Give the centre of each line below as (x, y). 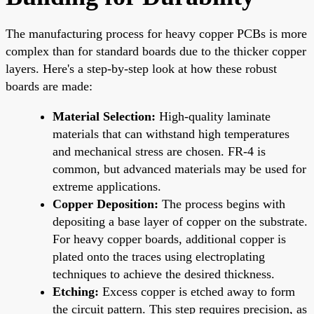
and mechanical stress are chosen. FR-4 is (159, 151)
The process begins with (222, 204)
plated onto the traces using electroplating (159, 256)
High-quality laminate (213, 116)
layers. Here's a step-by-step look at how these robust (141, 68)
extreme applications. (107, 186)
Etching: (76, 291)
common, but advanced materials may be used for (179, 169)
